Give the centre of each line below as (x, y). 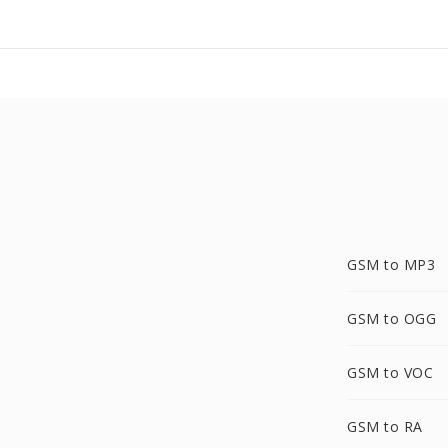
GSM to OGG (391, 318)
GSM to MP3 (391, 264)
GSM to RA (385, 426)
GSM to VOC (390, 372)
